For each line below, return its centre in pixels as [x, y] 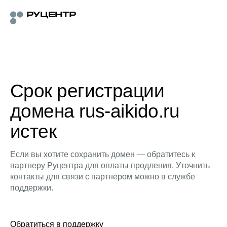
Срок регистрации [87, 91]
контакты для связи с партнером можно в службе [103, 177]
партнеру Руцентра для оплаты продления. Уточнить [110, 165]
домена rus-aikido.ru [95, 111]
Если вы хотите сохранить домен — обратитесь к [103, 154]
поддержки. [32, 188]
